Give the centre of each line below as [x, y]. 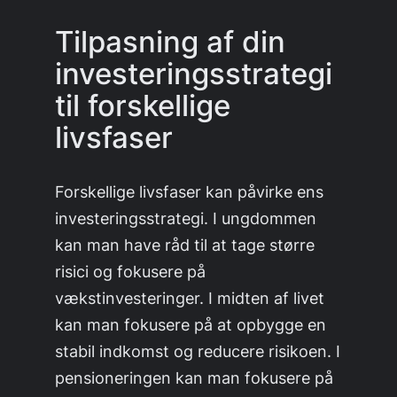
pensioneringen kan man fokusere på [195, 377]
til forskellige [143, 105]
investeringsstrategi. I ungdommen [186, 218]
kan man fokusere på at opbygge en [191, 324]
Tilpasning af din [171, 41]
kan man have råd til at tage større [185, 244]
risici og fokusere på [131, 271]
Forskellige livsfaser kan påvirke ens [190, 191]
